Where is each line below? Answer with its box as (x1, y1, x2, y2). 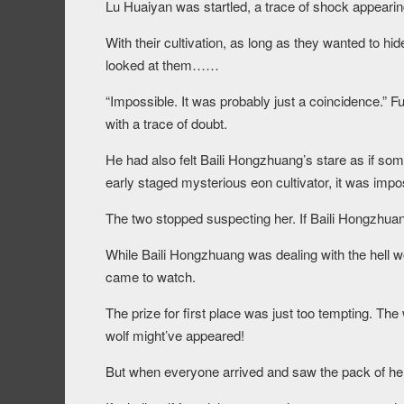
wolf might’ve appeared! (106, 326, 244, 345)
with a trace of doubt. (106, 114, 227, 133)
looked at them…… (106, 55, 219, 75)
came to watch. (106, 267, 196, 287)
